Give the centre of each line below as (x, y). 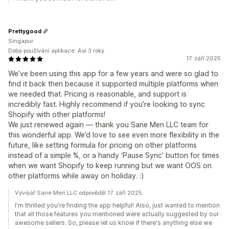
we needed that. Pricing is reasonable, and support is (97, 94)
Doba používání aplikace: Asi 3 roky (56, 51)
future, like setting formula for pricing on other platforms (102, 145)
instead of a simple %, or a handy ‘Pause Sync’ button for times (114, 155)
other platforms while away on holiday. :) (76, 176)
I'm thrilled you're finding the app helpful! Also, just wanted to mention (117, 205)
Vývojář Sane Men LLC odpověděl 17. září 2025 (78, 193)
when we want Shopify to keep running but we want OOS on (110, 165)
